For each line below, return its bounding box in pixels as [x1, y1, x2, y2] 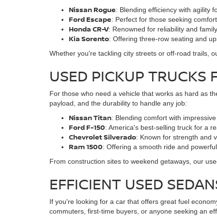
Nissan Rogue [69, 5, 116, 14]
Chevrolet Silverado [69, 132, 136, 141]
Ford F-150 [69, 123, 105, 132]
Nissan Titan [69, 113, 111, 122]
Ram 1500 [69, 142, 103, 151]
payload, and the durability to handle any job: [49, 99, 187, 107]
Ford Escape [69, 15, 111, 24]
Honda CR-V [69, 24, 108, 33]
